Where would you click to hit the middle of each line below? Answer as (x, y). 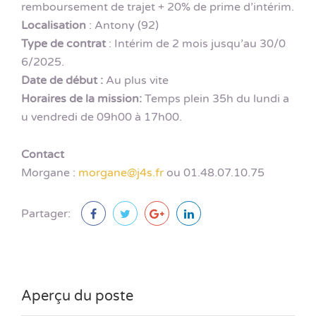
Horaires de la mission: (81, 98)
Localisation (54, 25)
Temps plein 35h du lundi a (215, 98)
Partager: (46, 214)
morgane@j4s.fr (121, 172)
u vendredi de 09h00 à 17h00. (102, 117)
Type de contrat (63, 43)
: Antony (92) (122, 25)
